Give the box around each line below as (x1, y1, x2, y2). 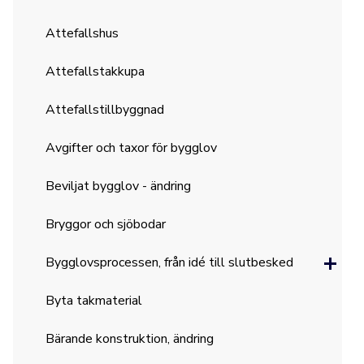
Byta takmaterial (45, 292, 143, 310)
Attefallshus (45, 24, 119, 42)
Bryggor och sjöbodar (45, 215, 167, 233)
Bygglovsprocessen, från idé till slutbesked (45, 253, 294, 271)
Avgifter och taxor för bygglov (45, 139, 218, 157)
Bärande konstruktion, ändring (45, 330, 214, 348)
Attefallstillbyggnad (45, 101, 165, 119)
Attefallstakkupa (45, 63, 145, 80)
